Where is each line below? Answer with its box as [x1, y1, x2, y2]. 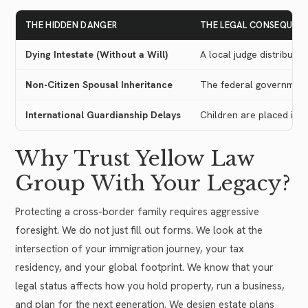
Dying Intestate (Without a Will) [25, 48, 168, 61]
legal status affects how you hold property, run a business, [15, 278, 285, 293]
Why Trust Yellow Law [15, 145, 254, 171]
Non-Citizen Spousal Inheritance [25, 78, 173, 91]
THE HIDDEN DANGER [25, 19, 118, 32]
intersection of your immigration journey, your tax [15, 241, 244, 256]
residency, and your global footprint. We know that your [15, 260, 274, 274]
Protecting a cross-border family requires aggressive [15, 204, 259, 219]
